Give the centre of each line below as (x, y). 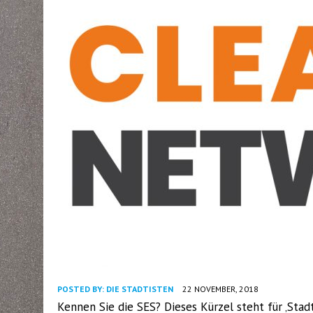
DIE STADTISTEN (140, 289)
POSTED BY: (82, 289)
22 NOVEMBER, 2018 (220, 289)
